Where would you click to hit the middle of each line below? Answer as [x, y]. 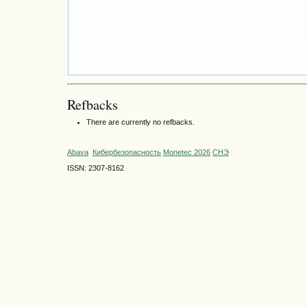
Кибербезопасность [127, 152]
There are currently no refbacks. [140, 122]
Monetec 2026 [187, 152]
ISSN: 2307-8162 [96, 168]
